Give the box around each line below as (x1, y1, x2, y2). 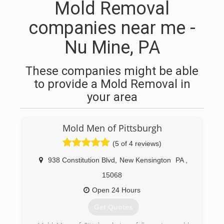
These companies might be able (25, 64, 198, 78)
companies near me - (28, 17, 195, 38)
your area (86, 90, 137, 104)
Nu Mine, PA (64, 37, 160, 58)
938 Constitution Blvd (48, 156, 115, 164)
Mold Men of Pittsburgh (62, 122, 162, 134)
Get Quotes (93, 203, 133, 211)
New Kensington (119, 156, 171, 164)
